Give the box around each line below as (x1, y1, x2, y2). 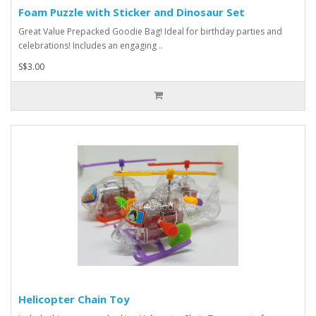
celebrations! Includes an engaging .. (18, 39, 163, 51)
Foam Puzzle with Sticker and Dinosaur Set (18, 4, 245, 19)
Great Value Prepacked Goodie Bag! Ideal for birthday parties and (18, 25, 282, 37)
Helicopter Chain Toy (18, 291, 130, 306)
